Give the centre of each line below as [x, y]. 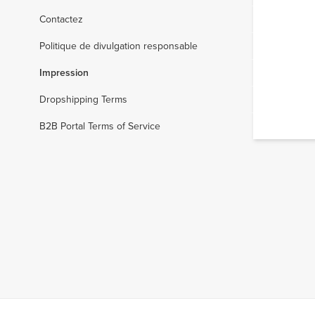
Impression [64, 72]
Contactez [61, 19]
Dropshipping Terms [83, 99]
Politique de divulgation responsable [118, 46]
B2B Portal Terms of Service [100, 126]
